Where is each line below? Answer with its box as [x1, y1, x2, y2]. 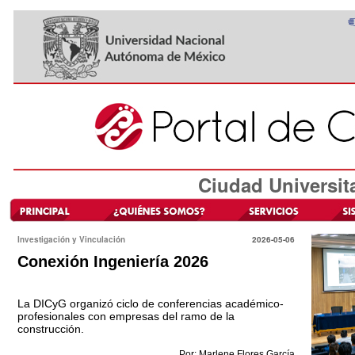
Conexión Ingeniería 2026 [17, 253, 208, 270]
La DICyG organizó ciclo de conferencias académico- [17, 297, 284, 310]
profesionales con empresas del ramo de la [17, 310, 235, 323]
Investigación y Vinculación [17, 234, 125, 245]
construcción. [17, 323, 84, 335]
